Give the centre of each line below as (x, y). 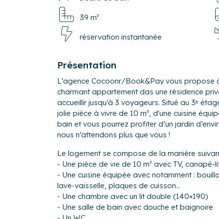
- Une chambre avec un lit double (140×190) (134, 196)
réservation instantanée (121, 37)
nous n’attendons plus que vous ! (114, 134)
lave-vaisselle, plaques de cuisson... (119, 185)
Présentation (87, 65)
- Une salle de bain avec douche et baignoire (135, 207)
